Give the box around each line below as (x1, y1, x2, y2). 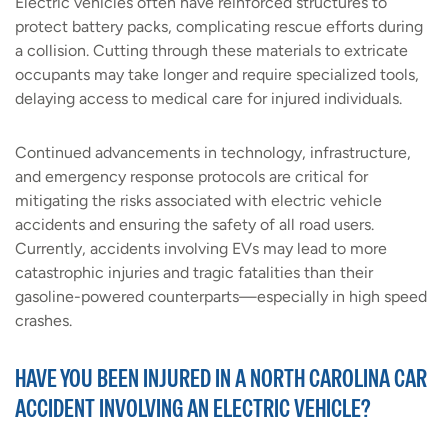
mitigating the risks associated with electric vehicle (15, 191, 382, 211)
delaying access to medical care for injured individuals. (15, 89, 402, 109)
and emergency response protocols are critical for (15, 167, 368, 187)
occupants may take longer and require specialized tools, (15, 65, 419, 85)
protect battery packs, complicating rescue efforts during (15, 17, 423, 37)
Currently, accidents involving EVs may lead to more (15, 239, 387, 259)
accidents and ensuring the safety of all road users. (15, 215, 374, 235)
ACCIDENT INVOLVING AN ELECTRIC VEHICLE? (15, 392, 370, 425)
